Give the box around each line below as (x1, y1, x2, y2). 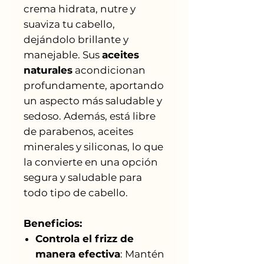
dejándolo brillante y (24, 33, 128, 45)
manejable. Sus (24, 48, 102, 61)
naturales (24, 64, 72, 76)
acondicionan (72, 64, 146, 76)
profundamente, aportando (24, 79, 164, 91)
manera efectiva (35, 247, 120, 260)
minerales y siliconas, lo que (24, 140, 163, 153)
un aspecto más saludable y (24, 94, 162, 107)
